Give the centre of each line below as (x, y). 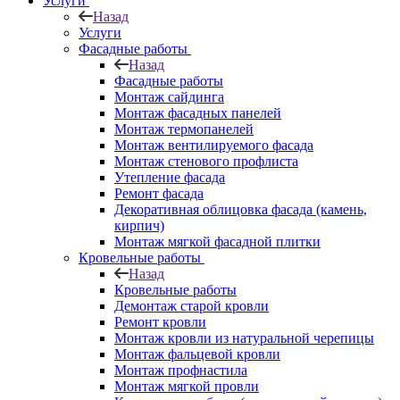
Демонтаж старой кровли (192, 305)
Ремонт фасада (159, 193)
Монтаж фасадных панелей (198, 112)
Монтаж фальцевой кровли (197, 354)
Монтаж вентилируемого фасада (214, 145)
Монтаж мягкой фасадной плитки (217, 241)
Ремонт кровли (160, 321)
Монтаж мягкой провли (187, 386)
